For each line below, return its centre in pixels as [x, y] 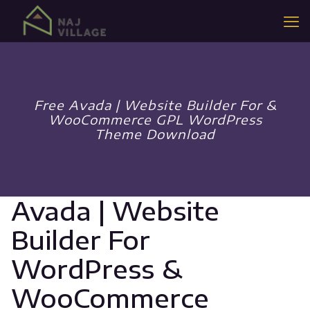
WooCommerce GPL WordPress [155, 119]
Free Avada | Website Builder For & [155, 105]
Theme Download [155, 134]
